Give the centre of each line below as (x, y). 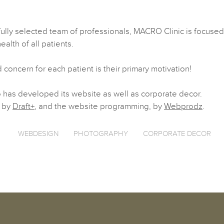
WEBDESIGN (38, 134)
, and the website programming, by (99, 106)
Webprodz (183, 106)
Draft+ (23, 106)
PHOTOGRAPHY (101, 134)
